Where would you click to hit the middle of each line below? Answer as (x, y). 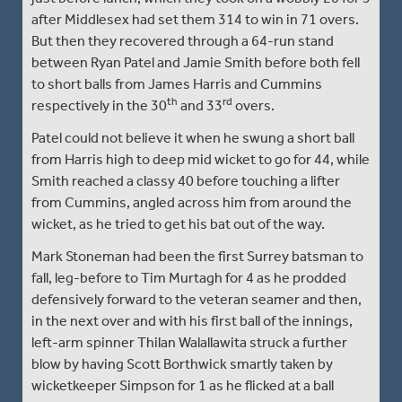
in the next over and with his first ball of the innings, (192, 320)
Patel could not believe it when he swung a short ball (193, 137)
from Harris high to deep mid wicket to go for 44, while (201, 159)
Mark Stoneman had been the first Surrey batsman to (197, 256)
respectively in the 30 (99, 105)
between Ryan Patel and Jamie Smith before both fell (196, 62)
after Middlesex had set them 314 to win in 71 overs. (195, 19)
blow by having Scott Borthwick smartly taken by (182, 363)
